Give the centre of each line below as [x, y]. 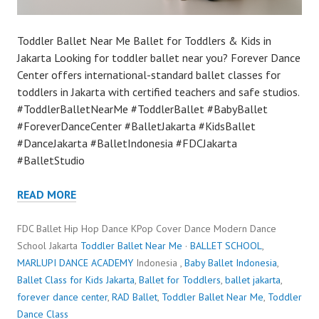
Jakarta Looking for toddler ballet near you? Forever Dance [159, 58]
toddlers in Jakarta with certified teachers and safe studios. [158, 92]
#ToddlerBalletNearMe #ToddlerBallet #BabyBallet [142, 109]
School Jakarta [49, 246]
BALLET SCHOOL [226, 246]
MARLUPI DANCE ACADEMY [75, 263]
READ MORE [47, 195]
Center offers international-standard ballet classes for [149, 75]
